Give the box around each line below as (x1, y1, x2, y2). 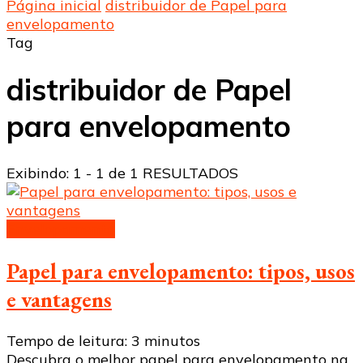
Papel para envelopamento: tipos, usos (6, 256, 355, 285)
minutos (144, 331, 200, 351)
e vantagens (6, 284, 112, 314)
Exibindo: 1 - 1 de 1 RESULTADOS (6, 164, 238, 183)
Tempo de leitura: (6, 331, 131, 351)
